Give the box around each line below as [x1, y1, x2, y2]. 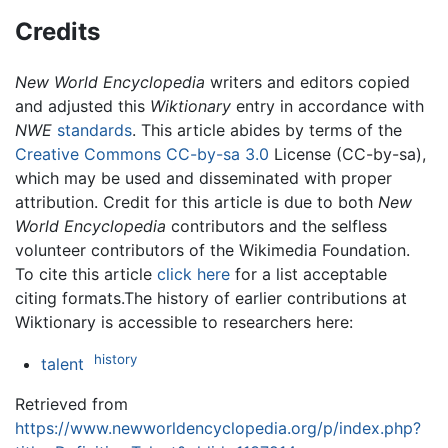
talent [40, 354, 84, 375]
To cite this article [15, 263, 157, 284]
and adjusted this [15, 95, 150, 116]
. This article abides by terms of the [132, 119, 402, 140]
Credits [15, 17, 100, 47]
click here [157, 263, 230, 284]
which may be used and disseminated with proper [15, 167, 392, 188]
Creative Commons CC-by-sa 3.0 [15, 143, 269, 164]
